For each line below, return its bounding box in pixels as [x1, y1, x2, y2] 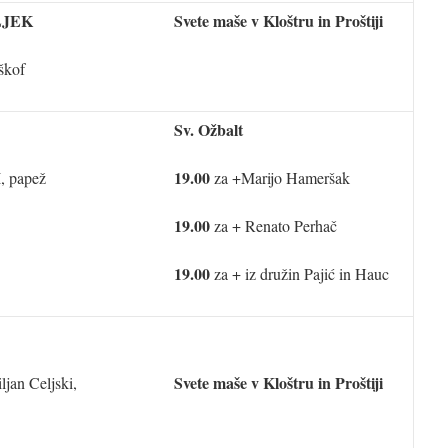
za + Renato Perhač [210, 215, 337, 236]
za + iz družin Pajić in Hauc [210, 263, 389, 284]
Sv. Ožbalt [174, 118, 243, 141]
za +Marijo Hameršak [210, 167, 350, 188]
